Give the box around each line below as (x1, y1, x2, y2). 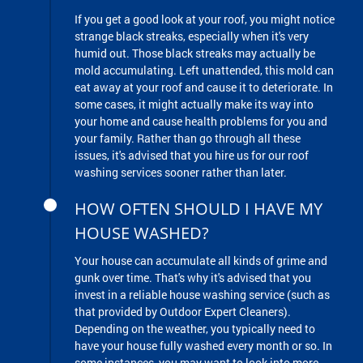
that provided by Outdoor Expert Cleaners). (75, 304, 291, 320)
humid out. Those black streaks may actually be (75, 45, 315, 62)
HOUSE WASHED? (75, 222, 209, 245)
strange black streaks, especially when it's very (75, 28, 309, 45)
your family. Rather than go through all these (75, 130, 301, 147)
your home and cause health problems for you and (75, 113, 327, 130)
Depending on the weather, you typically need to (75, 321, 315, 337)
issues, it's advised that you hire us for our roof (75, 147, 309, 164)
